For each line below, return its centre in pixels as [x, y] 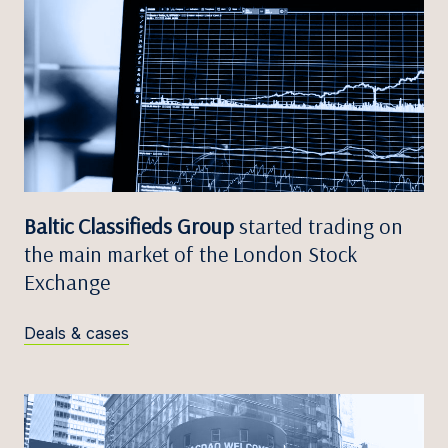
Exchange [67, 281]
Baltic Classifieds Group [129, 225]
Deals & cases [76, 332]
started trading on [318, 225]
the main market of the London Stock [190, 253]
